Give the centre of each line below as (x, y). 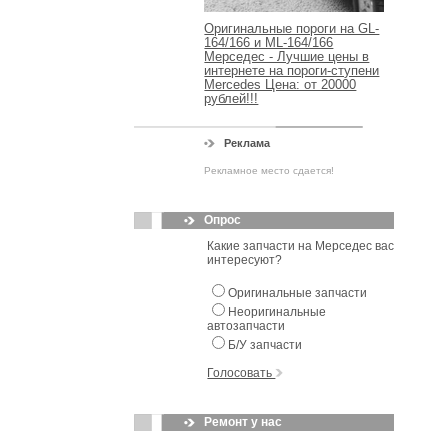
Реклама (247, 142)
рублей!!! (231, 98)
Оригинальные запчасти (298, 292)
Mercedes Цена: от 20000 (280, 84)
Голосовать (241, 372)
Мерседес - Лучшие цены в (287, 56)
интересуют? (245, 259)
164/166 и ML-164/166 (269, 42)
